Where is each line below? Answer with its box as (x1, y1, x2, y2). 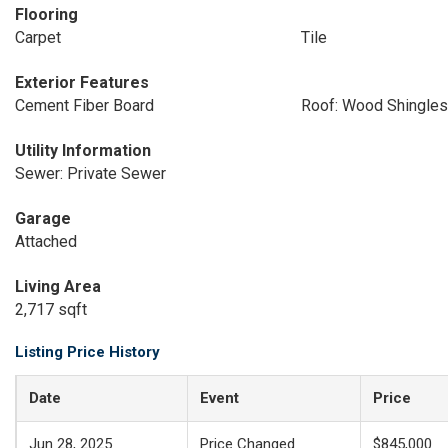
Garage (15, 209, 71, 228)
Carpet (15, 28, 61, 47)
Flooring (15, 5, 78, 24)
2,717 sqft (15, 300, 87, 319)
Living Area (15, 277, 101, 296)
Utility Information (15, 141, 151, 160)
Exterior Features (15, 73, 149, 92)
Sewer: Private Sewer (15, 164, 166, 183)
